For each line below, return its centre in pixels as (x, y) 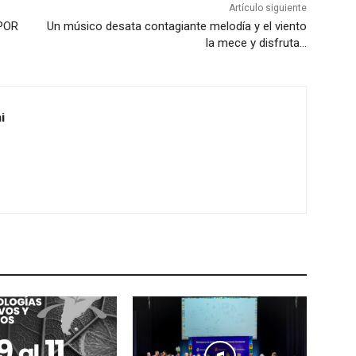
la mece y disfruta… (256, 43)
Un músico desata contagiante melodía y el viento (176, 26)
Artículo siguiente (267, 8)
